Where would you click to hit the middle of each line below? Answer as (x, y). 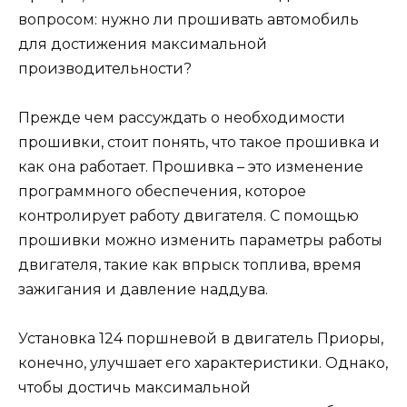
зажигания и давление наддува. (143, 289)
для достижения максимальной (143, 44)
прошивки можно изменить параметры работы (200, 240)
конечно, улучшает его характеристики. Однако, (203, 363)
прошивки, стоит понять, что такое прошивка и (199, 142)
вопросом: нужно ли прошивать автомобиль (189, 19)
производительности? (105, 68)
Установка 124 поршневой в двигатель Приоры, (201, 339)
